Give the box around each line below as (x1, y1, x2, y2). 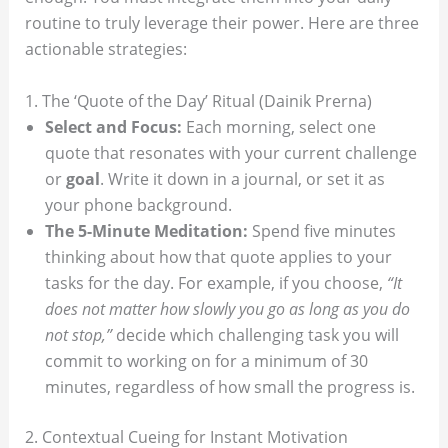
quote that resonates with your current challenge (44, 141, 417, 164)
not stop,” (44, 323, 112, 346)
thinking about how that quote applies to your (44, 245, 392, 268)
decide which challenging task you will (111, 323, 399, 346)
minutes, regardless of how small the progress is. (44, 375, 415, 398)
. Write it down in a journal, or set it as (99, 167, 385, 190)
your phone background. (44, 193, 232, 216)
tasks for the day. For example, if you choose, (44, 271, 387, 294)
